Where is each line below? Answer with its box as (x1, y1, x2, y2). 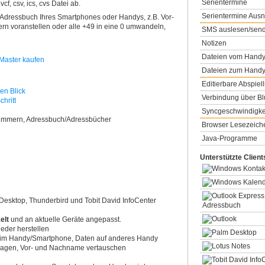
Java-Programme (202, 134, 257, 143)
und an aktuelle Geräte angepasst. (9, 215, 121, 224)
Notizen (202, 38, 227, 47)
